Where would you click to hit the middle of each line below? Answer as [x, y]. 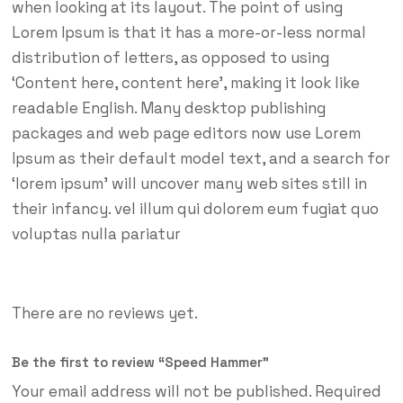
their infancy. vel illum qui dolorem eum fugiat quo [195, 209]
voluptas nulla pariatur [96, 234]
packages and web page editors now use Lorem [186, 134]
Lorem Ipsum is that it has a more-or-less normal [188, 33]
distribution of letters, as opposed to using [170, 58]
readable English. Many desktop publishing [168, 108]
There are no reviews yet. [104, 313]
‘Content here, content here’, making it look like [185, 83]
